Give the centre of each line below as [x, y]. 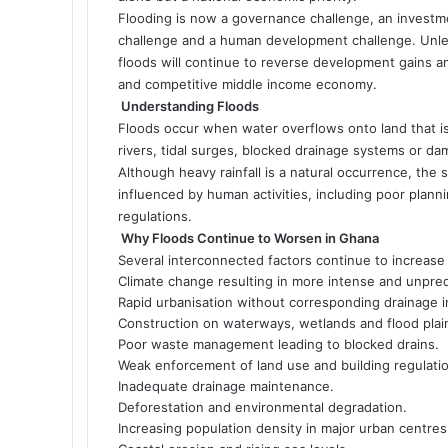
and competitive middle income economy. [247, 83]
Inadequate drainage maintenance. [226, 385]
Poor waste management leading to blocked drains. [278, 343]
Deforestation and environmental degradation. [262, 406]
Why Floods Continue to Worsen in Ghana [250, 237]
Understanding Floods [190, 105]
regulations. [155, 215]
